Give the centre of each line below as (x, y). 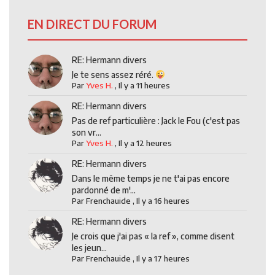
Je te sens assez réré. (114, 75)
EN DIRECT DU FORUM (92, 24)
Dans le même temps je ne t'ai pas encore (151, 178)
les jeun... (90, 248)
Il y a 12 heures (145, 143)
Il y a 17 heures (163, 258)
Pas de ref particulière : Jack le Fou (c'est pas (156, 121)
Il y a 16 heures (163, 201)
